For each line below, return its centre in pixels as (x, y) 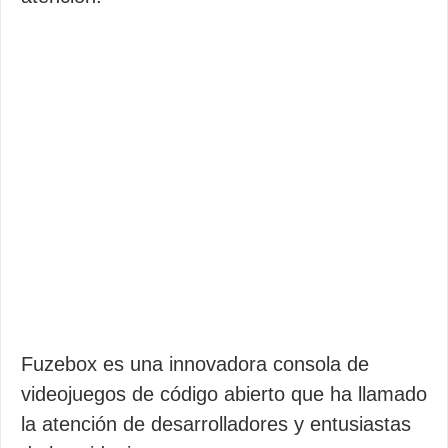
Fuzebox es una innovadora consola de (195, 364)
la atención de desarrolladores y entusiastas (216, 424)
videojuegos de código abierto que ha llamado (224, 394)
